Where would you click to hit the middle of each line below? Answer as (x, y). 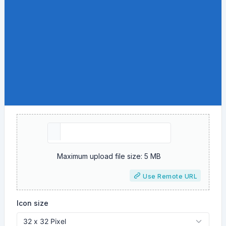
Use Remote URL (169, 176)
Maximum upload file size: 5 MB (109, 156)
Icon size (33, 203)
